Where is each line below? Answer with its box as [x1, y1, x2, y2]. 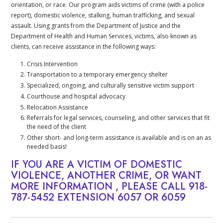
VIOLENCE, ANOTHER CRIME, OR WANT [11, 168, 202, 183]
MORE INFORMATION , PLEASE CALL [11, 179, 189, 194]
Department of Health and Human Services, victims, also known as [11, 31, 197, 40]
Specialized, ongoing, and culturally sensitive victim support [27, 81, 195, 90]
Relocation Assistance [27, 103, 89, 111]
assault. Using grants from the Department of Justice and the [11, 21, 181, 30]
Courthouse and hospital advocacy [27, 92, 126, 101]
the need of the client [27, 122, 87, 131]
